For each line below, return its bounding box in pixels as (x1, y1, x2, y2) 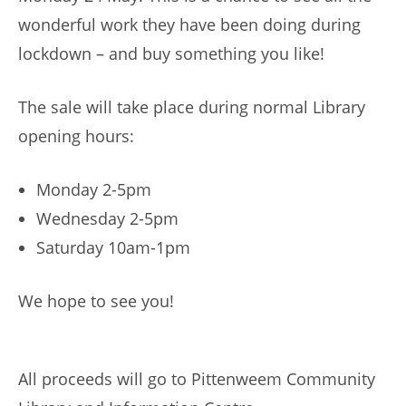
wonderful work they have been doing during (18, 14, 361, 35)
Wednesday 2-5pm (36, 208, 179, 229)
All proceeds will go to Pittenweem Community (18, 368, 375, 390)
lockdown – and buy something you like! (18, 43, 324, 64)
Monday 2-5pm (36, 179, 151, 200)
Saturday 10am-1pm (36, 237, 190, 258)
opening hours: (18, 125, 134, 147)
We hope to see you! (18, 290, 174, 312)
